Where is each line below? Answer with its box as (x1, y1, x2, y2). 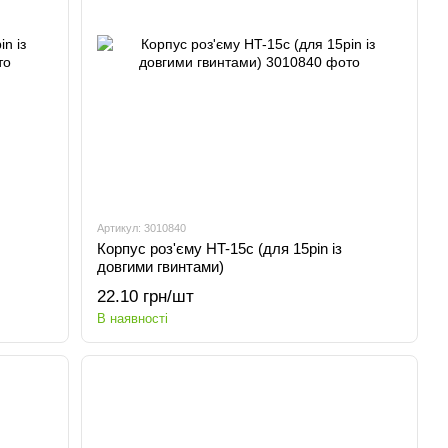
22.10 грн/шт (97, 287, 195, 306)
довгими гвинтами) (97, 258, 225, 275)
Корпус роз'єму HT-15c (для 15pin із (97, 240, 343, 257)
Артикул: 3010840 (97, 222, 187, 234)
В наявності (97, 311, 169, 326)
